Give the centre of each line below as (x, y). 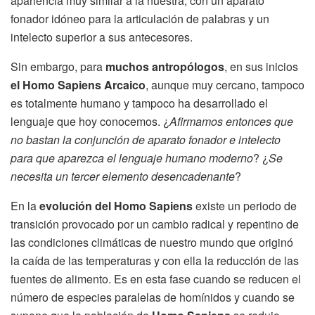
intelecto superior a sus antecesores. (102, 37)
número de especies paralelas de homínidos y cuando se (153, 297)
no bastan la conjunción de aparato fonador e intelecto (146, 139)
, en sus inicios (261, 66)
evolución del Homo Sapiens (116, 205)
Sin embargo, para (58, 66)
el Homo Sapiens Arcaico (78, 84)
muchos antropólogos (165, 66)
